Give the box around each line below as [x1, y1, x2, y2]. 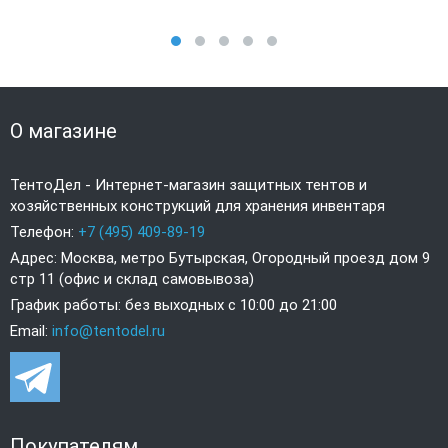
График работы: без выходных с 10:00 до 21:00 [10, 296, 337, 315]
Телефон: [10, 223, 78, 242]
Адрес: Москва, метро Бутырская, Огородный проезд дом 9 [10, 249, 430, 268]
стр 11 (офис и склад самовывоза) [10, 270, 254, 289]
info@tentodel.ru [52, 322, 165, 341]
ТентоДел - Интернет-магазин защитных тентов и [10, 176, 367, 195]
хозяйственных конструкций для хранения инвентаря [10, 197, 385, 216]
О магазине [10, 119, 117, 144]
